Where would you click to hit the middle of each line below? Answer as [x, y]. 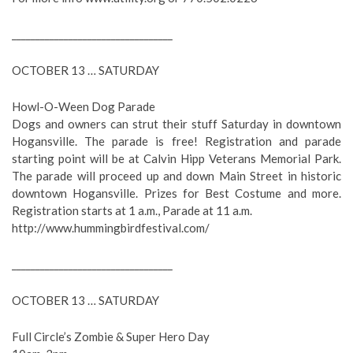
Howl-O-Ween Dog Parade [84, 106]
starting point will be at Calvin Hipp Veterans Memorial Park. [176, 158]
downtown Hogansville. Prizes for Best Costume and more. [176, 193]
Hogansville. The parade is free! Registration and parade [176, 141]
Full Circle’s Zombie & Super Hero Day [111, 336]
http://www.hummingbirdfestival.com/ [111, 228]
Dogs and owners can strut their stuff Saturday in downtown [176, 124]
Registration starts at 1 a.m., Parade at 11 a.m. [132, 210]
